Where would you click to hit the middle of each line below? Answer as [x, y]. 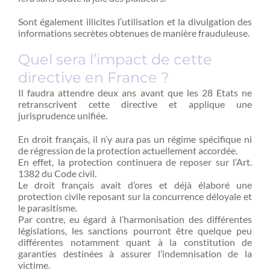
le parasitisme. [48, 208]
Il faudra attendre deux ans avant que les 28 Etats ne [135, 93]
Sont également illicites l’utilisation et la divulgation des [135, 21]
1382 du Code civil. [57, 173]
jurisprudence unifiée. [63, 115]
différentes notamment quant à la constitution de [135, 242]
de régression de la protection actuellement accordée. [128, 150]
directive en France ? [94, 77]
